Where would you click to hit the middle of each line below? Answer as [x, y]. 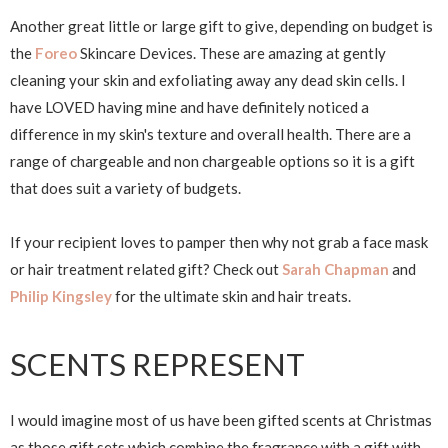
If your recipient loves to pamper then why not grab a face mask [219, 241]
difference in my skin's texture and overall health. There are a [210, 133]
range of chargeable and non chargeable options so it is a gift [212, 160]
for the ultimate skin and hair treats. [231, 295]
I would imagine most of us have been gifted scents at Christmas [221, 419]
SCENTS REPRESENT [157, 363]
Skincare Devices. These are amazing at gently [231, 52]
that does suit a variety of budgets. [125, 187]
